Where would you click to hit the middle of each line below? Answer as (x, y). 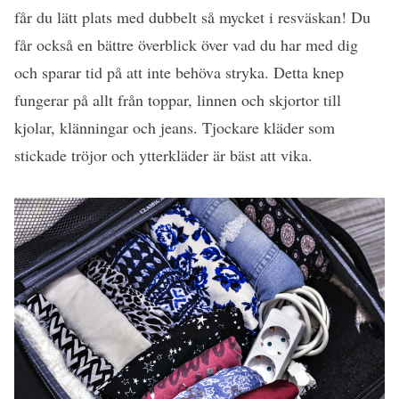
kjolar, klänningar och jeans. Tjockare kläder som (175, 128)
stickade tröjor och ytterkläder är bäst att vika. (163, 155)
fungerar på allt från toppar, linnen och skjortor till (178, 100)
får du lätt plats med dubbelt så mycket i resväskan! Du (192, 17)
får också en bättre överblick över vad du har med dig (186, 45)
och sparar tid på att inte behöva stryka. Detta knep (179, 73)
